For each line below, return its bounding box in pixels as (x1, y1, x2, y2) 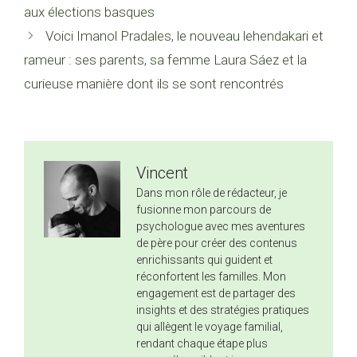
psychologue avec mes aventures (136, 220, 305, 233)
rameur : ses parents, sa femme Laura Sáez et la (24, 52, 307, 69)
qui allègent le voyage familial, (136, 320, 283, 334)
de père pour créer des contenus (136, 237, 297, 250)
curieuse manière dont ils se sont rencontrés (24, 76, 284, 92)
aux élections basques (24, 4, 155, 21)
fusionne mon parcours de (136, 203, 271, 217)
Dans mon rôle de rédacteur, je (136, 186, 287, 200)
